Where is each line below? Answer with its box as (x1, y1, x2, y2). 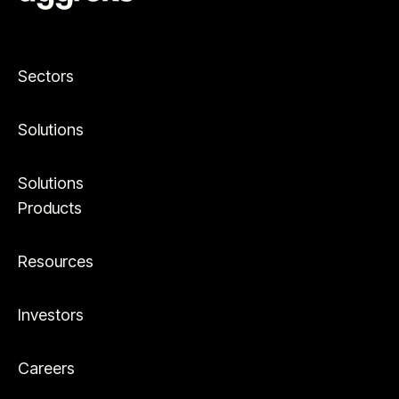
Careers (18, 359, 75, 378)
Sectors (18, 67, 74, 85)
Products (18, 199, 82, 217)
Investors (18, 305, 84, 324)
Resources (18, 252, 94, 271)
